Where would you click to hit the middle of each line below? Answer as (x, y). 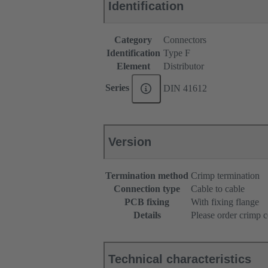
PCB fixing (147, 202)
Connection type (147, 189)
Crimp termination (225, 176)
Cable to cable (218, 189)
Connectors (185, 40)
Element (133, 66)
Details (147, 215)
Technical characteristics (180, 259)
